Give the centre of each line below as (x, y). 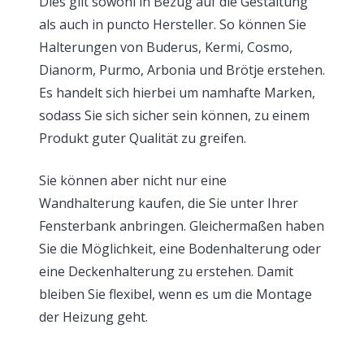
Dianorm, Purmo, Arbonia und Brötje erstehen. (182, 70)
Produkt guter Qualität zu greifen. (143, 138)
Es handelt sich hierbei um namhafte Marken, (177, 93)
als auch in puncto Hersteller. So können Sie (173, 24)
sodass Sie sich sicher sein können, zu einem (174, 115)
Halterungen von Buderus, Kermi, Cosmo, (166, 47)
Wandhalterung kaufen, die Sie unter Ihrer (169, 203)
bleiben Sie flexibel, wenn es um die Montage (175, 294)
